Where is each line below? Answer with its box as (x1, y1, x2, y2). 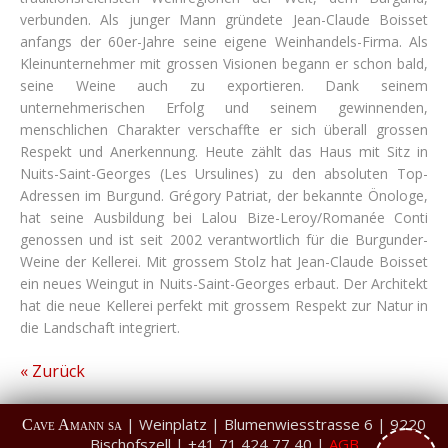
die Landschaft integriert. (20, 318, 184, 337)
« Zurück (20, 360, 85, 382)
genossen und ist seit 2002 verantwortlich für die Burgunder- (20, 230, 428, 249)
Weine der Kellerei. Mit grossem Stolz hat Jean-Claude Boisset (20, 252, 428, 271)
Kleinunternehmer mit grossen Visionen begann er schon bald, (20, 54, 428, 73)
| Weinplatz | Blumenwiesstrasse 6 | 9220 (122, 414, 426, 434)
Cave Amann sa (22, 416, 122, 433)
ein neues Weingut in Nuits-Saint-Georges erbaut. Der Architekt (20, 274, 428, 293)
